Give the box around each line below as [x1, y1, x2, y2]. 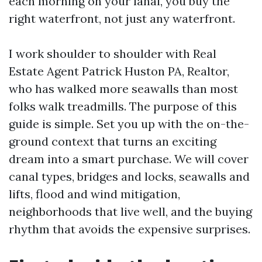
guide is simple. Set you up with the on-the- [9, 116, 249, 131]
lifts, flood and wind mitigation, [9, 187, 180, 201]
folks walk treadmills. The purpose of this [9, 99, 237, 113]
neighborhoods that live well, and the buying [9, 204, 252, 219]
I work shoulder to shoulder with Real [9, 46, 216, 61]
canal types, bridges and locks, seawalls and [9, 169, 250, 184]
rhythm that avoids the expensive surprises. [9, 222, 250, 236]
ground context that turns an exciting [9, 134, 216, 149]
